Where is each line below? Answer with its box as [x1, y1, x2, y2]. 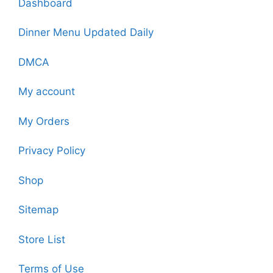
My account [18, 85, 75, 97]
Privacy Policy [18, 144, 85, 157]
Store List [18, 233, 65, 246]
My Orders [18, 115, 69, 127]
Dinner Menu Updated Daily [18, 26, 154, 38]
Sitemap [18, 204, 58, 216]
